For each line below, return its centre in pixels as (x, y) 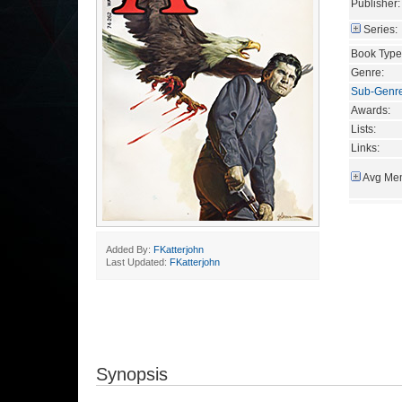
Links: (365, 148)
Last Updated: (138, 262)
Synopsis (132, 374)
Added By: (130, 249)
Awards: (371, 110)
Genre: (367, 72)
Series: (380, 29)
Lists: (363, 129)
